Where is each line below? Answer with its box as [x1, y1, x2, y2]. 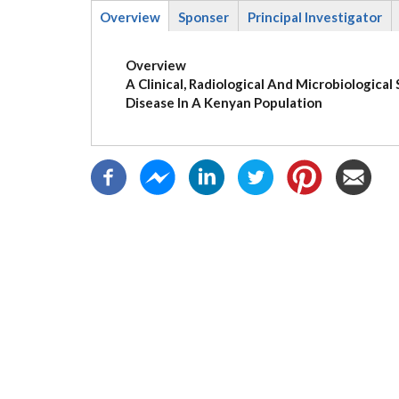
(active [100, 27, 140, 44]
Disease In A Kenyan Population [125, 94, 322, 110]
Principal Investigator [248, 8, 382, 25]
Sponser [178, 8, 229, 25]
